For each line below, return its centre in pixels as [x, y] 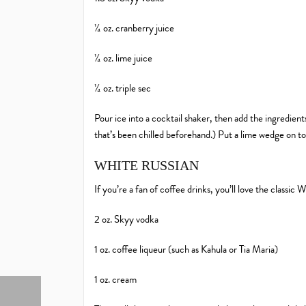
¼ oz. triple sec [123, 88]
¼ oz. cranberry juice [134, 28]
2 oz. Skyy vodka [126, 220]
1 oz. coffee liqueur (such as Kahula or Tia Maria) [186, 250]
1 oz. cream [115, 280]
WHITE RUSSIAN [147, 166]
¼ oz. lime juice [123, 58]
